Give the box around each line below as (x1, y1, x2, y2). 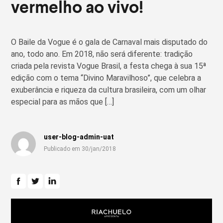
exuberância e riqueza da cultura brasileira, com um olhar (11, 85, 207, 95)
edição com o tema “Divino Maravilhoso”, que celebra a (11, 73, 202, 83)
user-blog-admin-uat (44, 133, 114, 141)
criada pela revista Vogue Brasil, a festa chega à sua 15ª (11, 61, 207, 71)
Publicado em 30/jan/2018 (44, 145, 116, 153)
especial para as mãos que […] (11, 97, 114, 107)
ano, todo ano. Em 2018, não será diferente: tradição (11, 49, 193, 59)
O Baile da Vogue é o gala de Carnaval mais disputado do (11, 37, 208, 47)
